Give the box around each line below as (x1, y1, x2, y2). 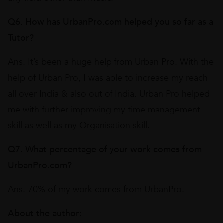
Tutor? (8, 32, 34, 44)
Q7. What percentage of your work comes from (8, 143, 202, 156)
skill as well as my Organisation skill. (8, 119, 150, 132)
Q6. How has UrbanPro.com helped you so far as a (8, 16, 213, 28)
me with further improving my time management (8, 104, 200, 116)
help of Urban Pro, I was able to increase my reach (8, 72, 208, 84)
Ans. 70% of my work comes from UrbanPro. (8, 183, 184, 196)
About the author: (8, 207, 82, 220)
